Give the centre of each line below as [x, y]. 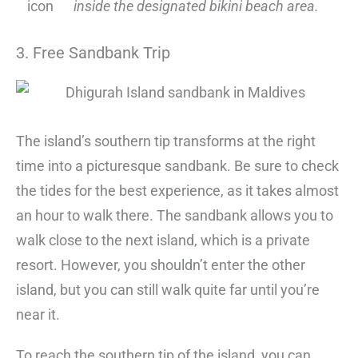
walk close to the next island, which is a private [163, 241]
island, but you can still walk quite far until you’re [168, 290]
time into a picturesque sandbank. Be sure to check [177, 166]
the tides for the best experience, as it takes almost [177, 191]
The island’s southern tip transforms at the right [166, 141]
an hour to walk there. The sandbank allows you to [175, 216]
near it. [38, 315]
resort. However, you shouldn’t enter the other [161, 265]
